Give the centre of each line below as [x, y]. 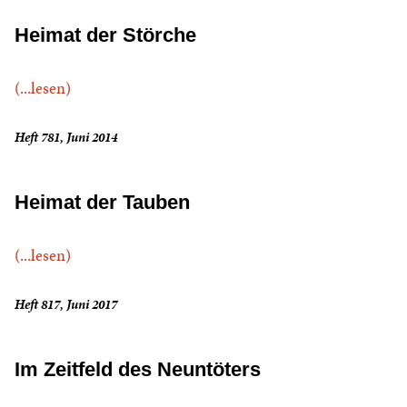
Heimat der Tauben [102, 203]
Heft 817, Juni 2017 [66, 305]
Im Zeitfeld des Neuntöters [138, 370]
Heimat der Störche [105, 35]
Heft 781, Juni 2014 [66, 138]
